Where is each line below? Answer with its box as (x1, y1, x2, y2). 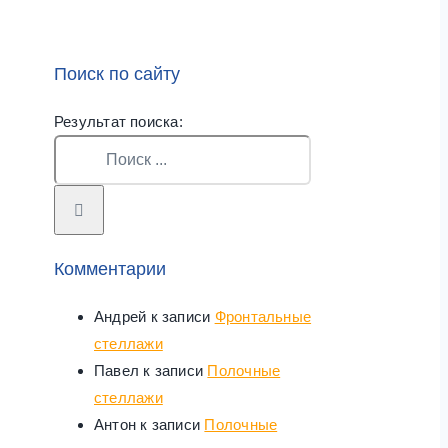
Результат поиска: (54, 112, 183, 130)
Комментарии (54, 258, 166, 279)
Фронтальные (214, 307, 312, 325)
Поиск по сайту (54, 63, 180, 84)
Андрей (94, 307, 147, 325)
